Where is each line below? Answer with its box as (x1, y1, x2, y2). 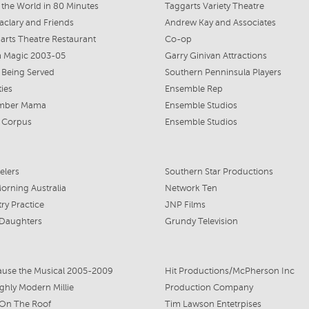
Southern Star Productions (164, 167, 273, 177)
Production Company (164, 283, 253, 292)
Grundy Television (164, 217, 238, 226)
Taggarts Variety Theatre (164, 1, 264, 11)
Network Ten (164, 183, 217, 193)
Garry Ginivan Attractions (164, 51, 267, 61)
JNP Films (164, 200, 206, 210)
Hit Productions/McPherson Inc (164, 266, 295, 276)
